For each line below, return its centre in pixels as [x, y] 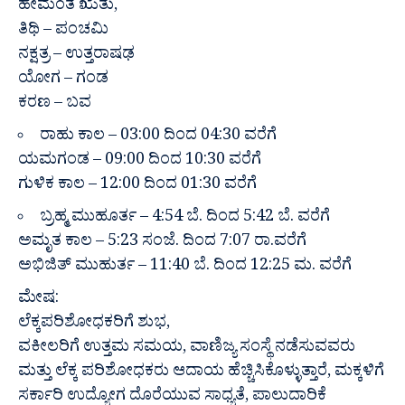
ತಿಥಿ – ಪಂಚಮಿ [63, 33]
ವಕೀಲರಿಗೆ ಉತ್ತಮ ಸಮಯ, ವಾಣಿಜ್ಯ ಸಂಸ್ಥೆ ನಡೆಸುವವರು [187, 350]
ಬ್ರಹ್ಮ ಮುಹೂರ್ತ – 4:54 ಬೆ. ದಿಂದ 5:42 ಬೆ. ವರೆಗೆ [185, 220]
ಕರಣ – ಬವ [55, 106]
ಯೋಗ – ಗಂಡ [63, 81]
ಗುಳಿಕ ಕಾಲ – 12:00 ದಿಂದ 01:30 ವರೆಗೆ [137, 187]
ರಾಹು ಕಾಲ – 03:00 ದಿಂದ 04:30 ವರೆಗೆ [158, 138]
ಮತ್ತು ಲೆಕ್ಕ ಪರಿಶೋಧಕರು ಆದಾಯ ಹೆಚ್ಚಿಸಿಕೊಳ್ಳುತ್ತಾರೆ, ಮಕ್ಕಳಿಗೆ [201, 374]
